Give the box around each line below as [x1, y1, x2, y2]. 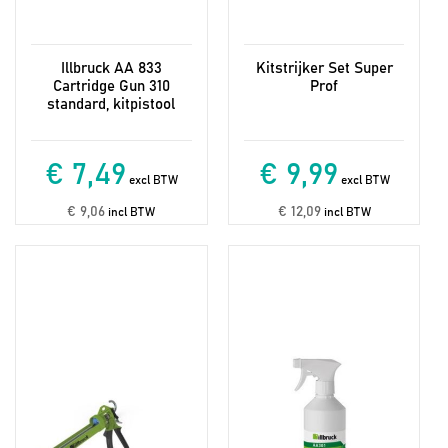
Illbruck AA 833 [60, 60, 162, 76]
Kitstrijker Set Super [255, 60, 393, 76]
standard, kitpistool [47, 96, 176, 112]
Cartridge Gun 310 [52, 78, 170, 94]
